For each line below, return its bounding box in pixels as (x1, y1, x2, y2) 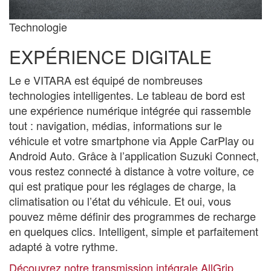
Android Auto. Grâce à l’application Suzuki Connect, (9, 147, 259, 163)
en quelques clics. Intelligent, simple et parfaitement (9, 223, 258, 239)
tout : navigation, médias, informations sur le (9, 117, 222, 133)
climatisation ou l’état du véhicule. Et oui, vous (9, 192, 231, 209)
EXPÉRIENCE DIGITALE (9, 43, 212, 70)
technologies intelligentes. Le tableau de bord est (9, 87, 245, 103)
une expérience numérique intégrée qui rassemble (9, 102, 251, 118)
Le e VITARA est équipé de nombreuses (9, 71, 203, 88)
